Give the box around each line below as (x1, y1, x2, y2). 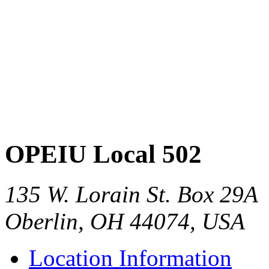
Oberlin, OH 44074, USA (5, 208, 245, 234)
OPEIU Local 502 (5, 139, 202, 168)
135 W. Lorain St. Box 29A (5, 181, 258, 207)
